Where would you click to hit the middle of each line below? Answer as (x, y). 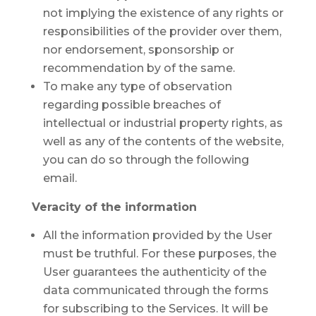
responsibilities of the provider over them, (162, 31)
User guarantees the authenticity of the (154, 272)
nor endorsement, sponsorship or (138, 50)
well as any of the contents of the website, (163, 141)
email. (60, 178)
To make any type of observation (137, 86)
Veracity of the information (114, 207)
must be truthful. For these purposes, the (159, 254)
